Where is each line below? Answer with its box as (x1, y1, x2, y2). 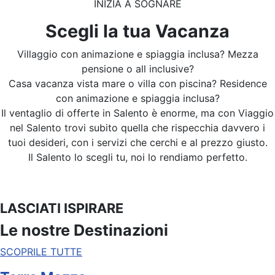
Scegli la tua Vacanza (45, 20, 230, 42)
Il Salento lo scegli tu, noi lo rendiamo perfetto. (28, 150, 247, 163)
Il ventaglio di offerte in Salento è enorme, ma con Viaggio (1, 106, 274, 119)
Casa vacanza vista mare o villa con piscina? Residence (8, 77, 267, 90)
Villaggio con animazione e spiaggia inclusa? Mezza (17, 47, 258, 60)
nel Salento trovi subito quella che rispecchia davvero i (10, 121, 265, 134)
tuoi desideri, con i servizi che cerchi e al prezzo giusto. (7, 136, 268, 149)
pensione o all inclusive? (81, 62, 194, 75)
